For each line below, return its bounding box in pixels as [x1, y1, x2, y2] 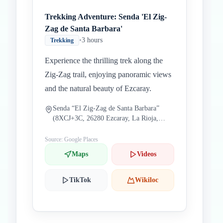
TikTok [69, 176, 91, 184]
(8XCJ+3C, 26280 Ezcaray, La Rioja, [53, 114, 158, 122]
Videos [137, 150, 157, 158]
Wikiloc [135, 176, 159, 184]
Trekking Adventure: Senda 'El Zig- [45, 12, 167, 21]
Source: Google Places [45, 136, 98, 143]
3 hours [82, 36, 103, 44]
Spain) [53, 124, 71, 132]
